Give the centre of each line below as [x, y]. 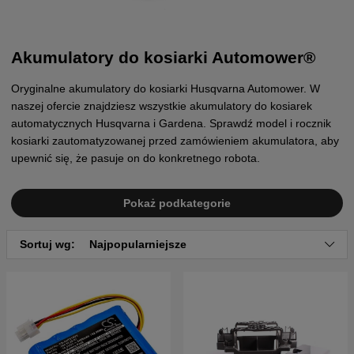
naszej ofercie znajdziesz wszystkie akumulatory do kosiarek [162, 106]
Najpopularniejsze [138, 245]
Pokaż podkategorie [177, 203]
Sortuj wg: [49, 245]
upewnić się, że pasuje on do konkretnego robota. [136, 158]
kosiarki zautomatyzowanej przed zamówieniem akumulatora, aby [175, 141]
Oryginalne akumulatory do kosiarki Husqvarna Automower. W [166, 89]
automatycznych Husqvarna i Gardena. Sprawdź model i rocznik [171, 124]
